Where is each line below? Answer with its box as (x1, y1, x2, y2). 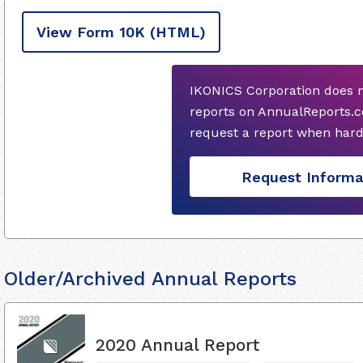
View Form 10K (36, 23, 145, 41)
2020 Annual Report (96, 334, 260, 355)
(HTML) (150, 23, 206, 41)
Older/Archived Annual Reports (4, 267, 297, 290)
